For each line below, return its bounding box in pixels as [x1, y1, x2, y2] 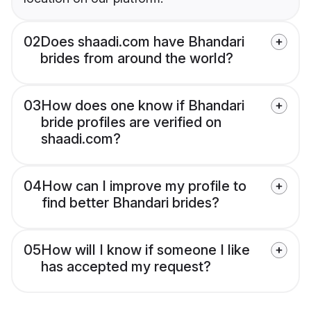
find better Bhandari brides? [42, 194, 219, 212]
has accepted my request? [41, 258, 211, 276]
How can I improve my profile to [42, 178, 246, 195]
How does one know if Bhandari [41, 97, 244, 115]
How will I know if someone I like [41, 242, 250, 259]
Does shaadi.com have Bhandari [40, 33, 244, 51]
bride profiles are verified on [41, 114, 221, 131]
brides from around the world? [40, 50, 233, 67]
